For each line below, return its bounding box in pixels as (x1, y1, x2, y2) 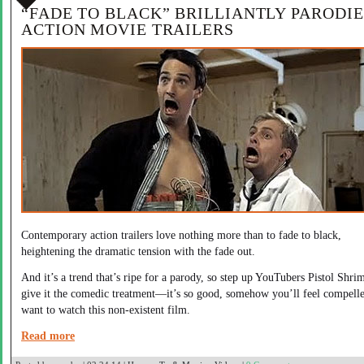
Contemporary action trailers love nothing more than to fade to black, (21, 228, 341, 241)
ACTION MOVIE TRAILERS (21, 20, 234, 38)
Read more (21, 329, 75, 342)
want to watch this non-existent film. (21, 303, 190, 316)
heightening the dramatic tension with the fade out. (21, 245, 255, 258)
